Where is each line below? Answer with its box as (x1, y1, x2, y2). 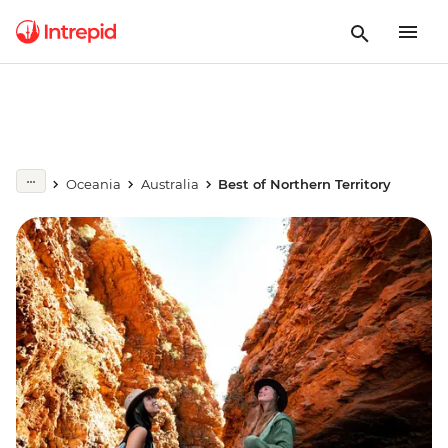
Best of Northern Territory (218, 176, 392, 192)
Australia (140, 176, 199, 192)
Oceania (65, 176, 121, 192)
